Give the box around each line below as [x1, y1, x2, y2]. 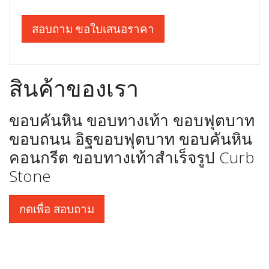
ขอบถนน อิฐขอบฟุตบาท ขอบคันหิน [9, 127, 252, 150]
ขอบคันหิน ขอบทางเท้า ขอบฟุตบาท [9, 109, 255, 131]
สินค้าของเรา [9, 72, 139, 103]
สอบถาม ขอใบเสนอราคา [32, 20, 154, 36]
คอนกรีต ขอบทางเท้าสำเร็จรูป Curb [9, 146, 255, 168]
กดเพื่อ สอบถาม [19, 201, 94, 216]
